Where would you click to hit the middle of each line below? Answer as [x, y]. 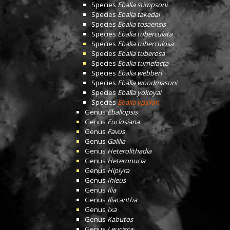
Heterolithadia [129, 151]
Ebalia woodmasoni [147, 83]
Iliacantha [122, 200]
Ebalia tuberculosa [146, 44]
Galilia [116, 141]
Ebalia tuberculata [145, 34]
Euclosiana [123, 122]
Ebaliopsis [122, 112]
